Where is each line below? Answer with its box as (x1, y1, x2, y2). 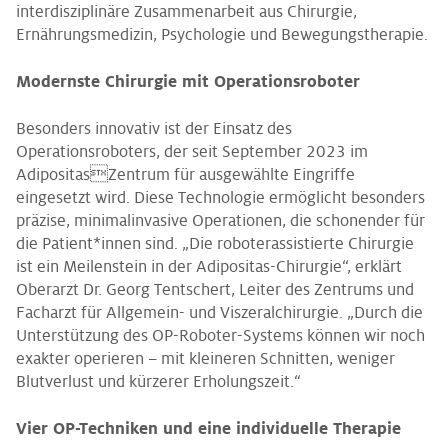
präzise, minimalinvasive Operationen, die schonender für (16, 212, 425, 230)
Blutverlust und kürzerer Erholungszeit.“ (16, 373, 301, 391)
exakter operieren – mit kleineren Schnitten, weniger (16, 350, 395, 368)
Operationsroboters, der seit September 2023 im (16, 143, 368, 161)
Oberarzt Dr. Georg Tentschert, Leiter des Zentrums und (16, 281, 414, 299)
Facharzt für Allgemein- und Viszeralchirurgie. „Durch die (16, 304, 423, 322)
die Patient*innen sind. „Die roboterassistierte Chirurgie (16, 235, 414, 253)
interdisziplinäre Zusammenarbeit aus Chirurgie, (16, 3, 357, 21)
